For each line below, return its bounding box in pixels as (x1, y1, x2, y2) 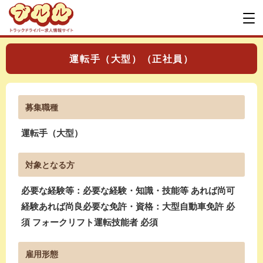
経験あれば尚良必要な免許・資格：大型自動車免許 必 (21, 200, 235, 213)
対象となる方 (25, 159, 75, 170)
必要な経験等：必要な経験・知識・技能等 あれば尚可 (21, 184, 235, 197)
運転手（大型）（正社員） (69, 52, 194, 65)
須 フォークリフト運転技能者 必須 (21, 215, 158, 228)
